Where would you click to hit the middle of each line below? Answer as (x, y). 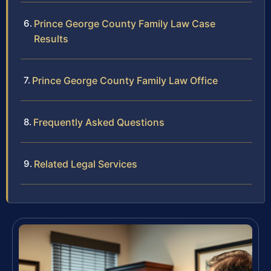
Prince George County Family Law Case (125, 23)
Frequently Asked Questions (99, 122)
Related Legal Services (86, 164)
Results (51, 38)
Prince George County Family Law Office (125, 80)
